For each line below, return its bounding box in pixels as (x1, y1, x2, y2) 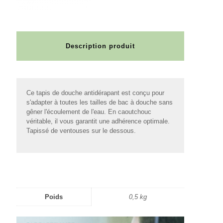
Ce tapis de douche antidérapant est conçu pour (26, 89, 164, 97)
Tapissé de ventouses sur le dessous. (26, 127, 136, 135)
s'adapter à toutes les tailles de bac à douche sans (26, 99, 173, 107)
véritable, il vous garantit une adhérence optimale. (26, 117, 170, 125)
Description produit (66, 42, 135, 50)
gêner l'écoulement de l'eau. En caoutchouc (26, 108, 151, 116)
